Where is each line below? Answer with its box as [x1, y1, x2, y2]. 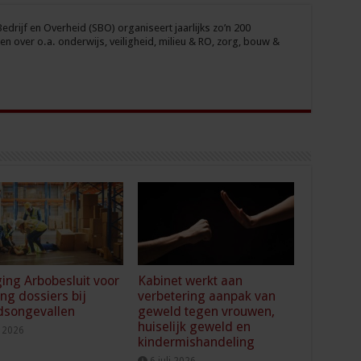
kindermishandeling [138, 334, 255, 351]
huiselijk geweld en [138, 319, 251, 335]
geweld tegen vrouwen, [138, 304, 276, 320]
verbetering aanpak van [138, 288, 276, 305]
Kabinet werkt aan [138, 273, 243, 289]
